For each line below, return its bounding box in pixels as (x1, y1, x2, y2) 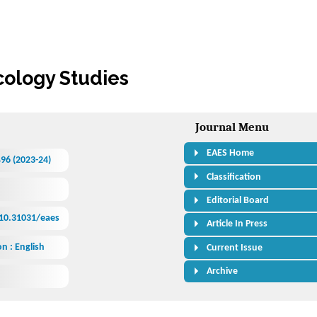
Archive (207, 266, 238, 277)
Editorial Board (207, 195, 270, 207)
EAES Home (207, 148, 255, 159)
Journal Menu (195, 120, 270, 134)
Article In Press (207, 219, 268, 230)
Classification (207, 171, 262, 183)
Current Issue (207, 242, 263, 253)
